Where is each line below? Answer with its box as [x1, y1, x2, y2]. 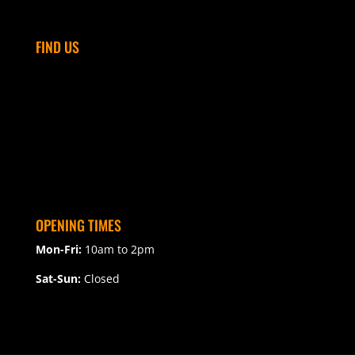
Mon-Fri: [35, 242, 85, 258]
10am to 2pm [84, 242, 155, 258]
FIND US [35, 36, 79, 57]
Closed [80, 271, 120, 287]
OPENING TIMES [35, 215, 121, 236]
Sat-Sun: [35, 271, 81, 287]
